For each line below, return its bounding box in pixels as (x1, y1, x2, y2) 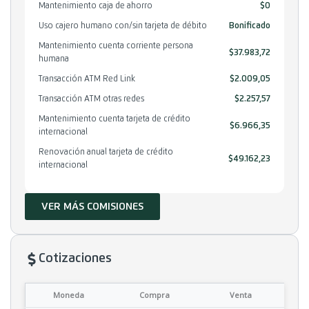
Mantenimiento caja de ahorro (39, 2, 152, 11)
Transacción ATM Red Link (39, 75, 135, 84)
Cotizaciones (39, 252, 112, 266)
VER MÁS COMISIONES (41, 201, 143, 212)
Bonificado (229, 22, 270, 31)
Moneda (53, 290, 84, 301)
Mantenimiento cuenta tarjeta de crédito (39, 115, 190, 124)
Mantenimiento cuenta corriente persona (39, 42, 193, 51)
